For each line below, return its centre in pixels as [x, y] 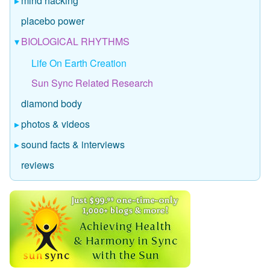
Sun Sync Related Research [92, 83]
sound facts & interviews [73, 145]
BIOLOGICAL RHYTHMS [75, 42]
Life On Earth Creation [79, 63]
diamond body [52, 104]
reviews [38, 165]
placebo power [53, 21]
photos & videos [55, 124]
